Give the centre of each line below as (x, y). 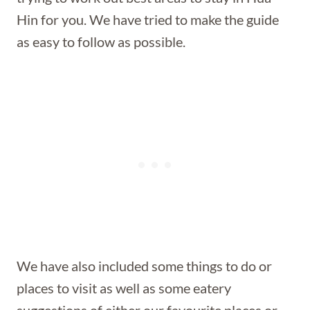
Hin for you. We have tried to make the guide (148, 19)
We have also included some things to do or (144, 266)
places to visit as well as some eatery (124, 288)
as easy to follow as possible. (101, 42)
